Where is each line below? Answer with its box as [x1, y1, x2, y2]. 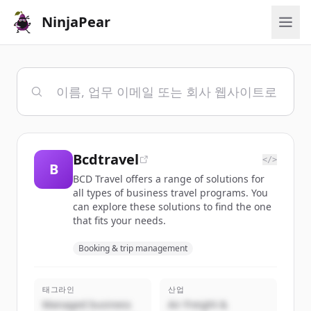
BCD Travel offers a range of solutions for [73, 172, 264, 185]
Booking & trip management [78, 242, 187, 254]
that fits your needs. [73, 214, 166, 227]
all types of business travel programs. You [73, 186, 268, 199]
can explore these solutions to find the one [73, 200, 271, 213]
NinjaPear [42, 12, 110, 31]
